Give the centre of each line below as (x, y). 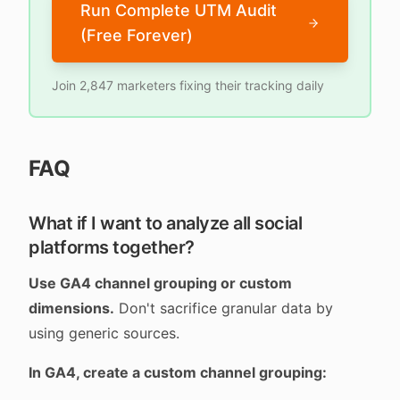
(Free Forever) (137, 35)
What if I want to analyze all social (165, 223)
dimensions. (71, 308)
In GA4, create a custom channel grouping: (178, 372)
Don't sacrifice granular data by (224, 308)
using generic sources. (104, 333)
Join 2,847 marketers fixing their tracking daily (188, 85)
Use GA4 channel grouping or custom (160, 283)
